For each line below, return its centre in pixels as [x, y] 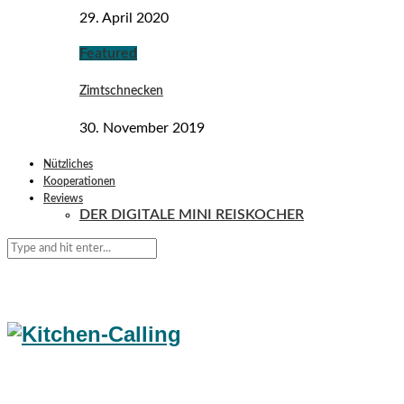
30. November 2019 [142, 129]
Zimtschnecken [121, 91]
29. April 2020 [124, 18]
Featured [108, 53]
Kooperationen [79, 182]
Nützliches [68, 165]
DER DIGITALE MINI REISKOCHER [192, 215]
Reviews [63, 199]
